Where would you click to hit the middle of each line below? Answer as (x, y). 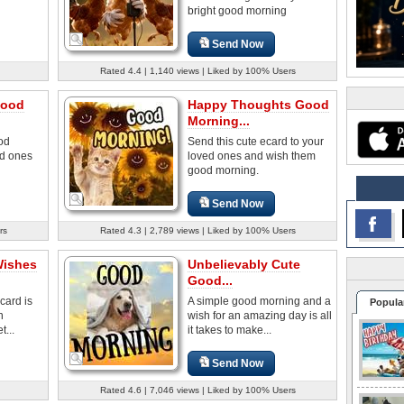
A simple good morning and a (259, 301)
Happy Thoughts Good (258, 104)
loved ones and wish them (252, 156)
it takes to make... (230, 330)
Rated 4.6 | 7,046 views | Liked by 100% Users (197, 390)
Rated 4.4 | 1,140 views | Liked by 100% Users (197, 70)
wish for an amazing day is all (260, 315)
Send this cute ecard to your (256, 141)
